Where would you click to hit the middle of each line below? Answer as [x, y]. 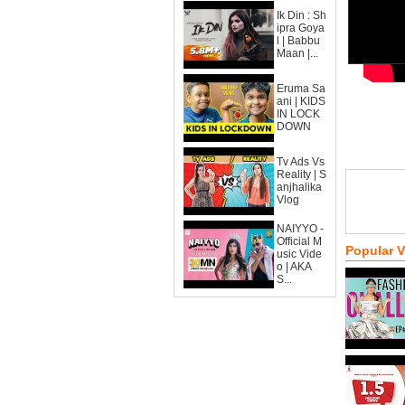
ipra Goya [301, 28]
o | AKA [294, 267]
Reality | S [301, 174]
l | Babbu [298, 41]
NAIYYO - [300, 229]
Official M [299, 241]
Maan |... [297, 53]
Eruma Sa [301, 89]
